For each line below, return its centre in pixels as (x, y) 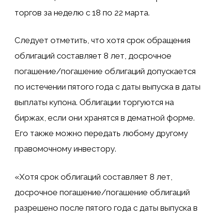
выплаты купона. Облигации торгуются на (94, 102)
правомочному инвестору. (65, 149)
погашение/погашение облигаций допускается (105, 71)
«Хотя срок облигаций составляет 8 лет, (93, 177)
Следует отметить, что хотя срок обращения (102, 40)
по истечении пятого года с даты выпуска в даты (108, 87)
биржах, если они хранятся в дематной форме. (105, 118)
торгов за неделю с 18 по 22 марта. (82, 12)
